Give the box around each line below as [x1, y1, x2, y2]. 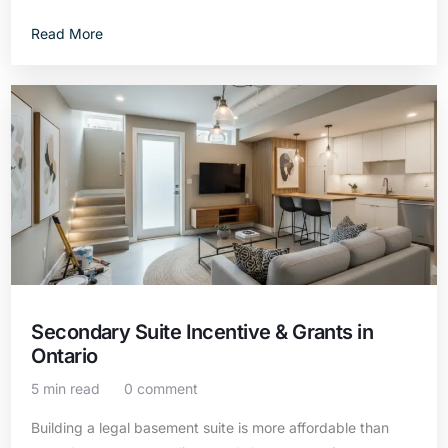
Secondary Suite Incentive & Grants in [31, 320, 374, 344]
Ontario [31, 344, 98, 368]
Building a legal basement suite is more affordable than [31, 419, 390, 436]
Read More [31, 25, 104, 42]
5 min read [31, 380, 101, 397]
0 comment [124, 380, 199, 397]
